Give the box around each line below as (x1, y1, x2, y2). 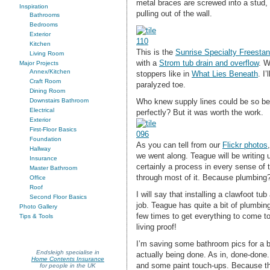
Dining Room (30, 87, 65, 94)
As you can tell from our (136, 140, 222, 149)
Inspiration (19, 3, 48, 10)
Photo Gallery (19, 203, 57, 210)
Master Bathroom (30, 165, 77, 171)
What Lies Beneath (192, 69, 258, 78)
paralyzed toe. (136, 80, 186, 89)
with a (136, 58, 159, 67)
